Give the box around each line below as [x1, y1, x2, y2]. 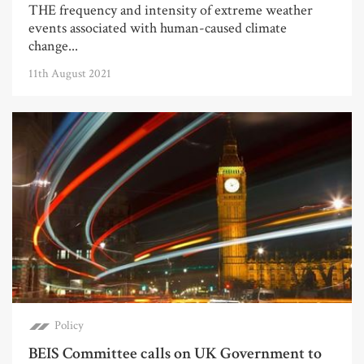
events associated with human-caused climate [28, 19, 287, 38]
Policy [54, 318, 84, 334]
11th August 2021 [28, 66, 111, 82]
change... [28, 37, 78, 56]
